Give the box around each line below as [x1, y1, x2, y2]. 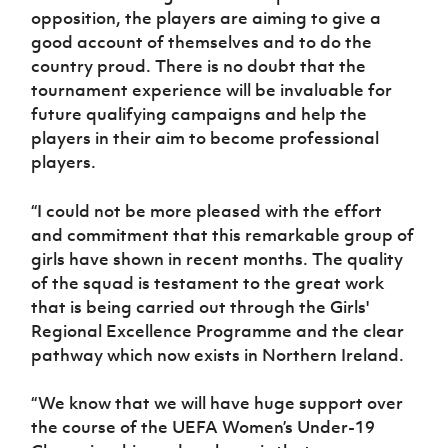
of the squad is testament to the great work [31, 271, 385, 294]
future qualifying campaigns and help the [31, 102, 368, 125]
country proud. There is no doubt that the [31, 54, 367, 77]
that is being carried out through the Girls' [31, 295, 370, 318]
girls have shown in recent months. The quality [31, 247, 404, 270]
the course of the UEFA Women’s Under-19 [31, 415, 376, 438]
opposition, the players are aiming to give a [31, 6, 382, 29]
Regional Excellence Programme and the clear [31, 319, 405, 342]
